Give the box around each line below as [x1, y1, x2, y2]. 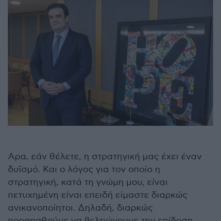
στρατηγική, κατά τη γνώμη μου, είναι [8, 177, 168, 187]
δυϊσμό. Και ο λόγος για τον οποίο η [8, 164, 160, 175]
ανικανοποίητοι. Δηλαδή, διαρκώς [8, 202, 153, 213]
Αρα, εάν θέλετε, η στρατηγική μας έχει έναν [8, 151, 202, 162]
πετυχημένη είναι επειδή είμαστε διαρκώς [8, 189, 187, 200]
